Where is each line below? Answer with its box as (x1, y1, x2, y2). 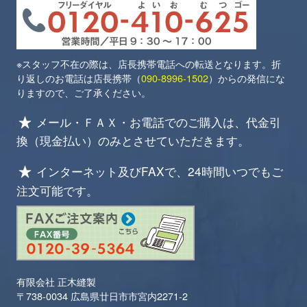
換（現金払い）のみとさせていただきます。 (16, 132, 250, 149)
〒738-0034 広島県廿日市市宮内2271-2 (16, 288, 188, 303)
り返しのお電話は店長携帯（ (16, 70, 142, 85)
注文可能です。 (16, 181, 99, 199)
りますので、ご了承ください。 (16, 84, 151, 99)
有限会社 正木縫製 (16, 273, 97, 288)
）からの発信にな (208, 70, 286, 85)
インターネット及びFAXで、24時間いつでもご (36, 162, 284, 180)
